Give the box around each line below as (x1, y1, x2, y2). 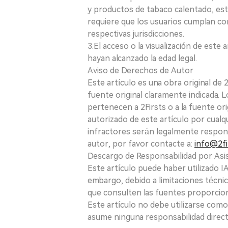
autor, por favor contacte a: (88, 138, 194, 149)
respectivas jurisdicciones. (88, 28, 184, 39)
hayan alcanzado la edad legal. (88, 53, 197, 63)
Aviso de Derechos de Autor (88, 65, 193, 75)
